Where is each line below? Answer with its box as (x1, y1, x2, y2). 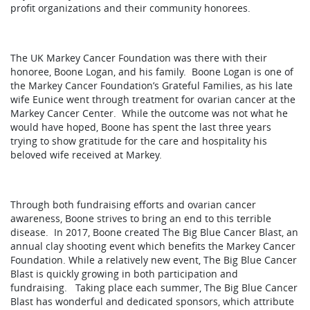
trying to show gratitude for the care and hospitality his (10, 134, 267, 147)
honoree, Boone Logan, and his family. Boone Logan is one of (10, 65, 293, 78)
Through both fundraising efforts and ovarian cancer (10, 198, 256, 211)
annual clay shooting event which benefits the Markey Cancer (10, 239, 295, 253)
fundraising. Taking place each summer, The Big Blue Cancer (10, 281, 298, 294)
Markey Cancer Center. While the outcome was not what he (10, 107, 288, 120)
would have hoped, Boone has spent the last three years (10, 120, 271, 134)
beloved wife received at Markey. (10, 148, 162, 161)
